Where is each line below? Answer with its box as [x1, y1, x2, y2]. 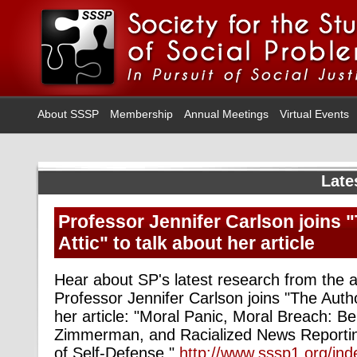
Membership [110, 108, 173, 120]
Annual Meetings [184, 108, 269, 120]
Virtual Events [280, 108, 349, 120]
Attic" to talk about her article [58, 233, 315, 253]
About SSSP [37, 108, 99, 120]
